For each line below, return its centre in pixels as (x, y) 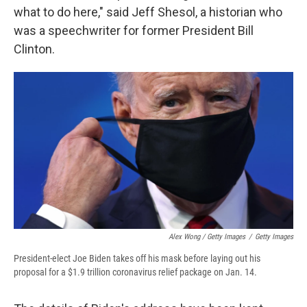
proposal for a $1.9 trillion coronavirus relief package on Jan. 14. (135, 272)
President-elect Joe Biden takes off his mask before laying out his (137, 259)
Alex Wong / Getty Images (207, 237)
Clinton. (34, 49)
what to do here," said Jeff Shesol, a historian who (148, 12)
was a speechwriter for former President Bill (134, 31)
